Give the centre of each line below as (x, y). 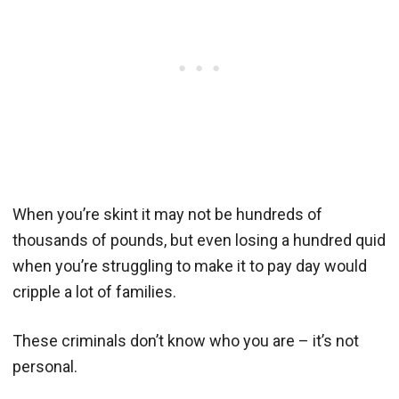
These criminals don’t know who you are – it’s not (186, 340)
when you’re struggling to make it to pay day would (190, 265)
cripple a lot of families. (94, 291)
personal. (45, 366)
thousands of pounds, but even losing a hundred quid (199, 240)
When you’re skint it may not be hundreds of (167, 214)
